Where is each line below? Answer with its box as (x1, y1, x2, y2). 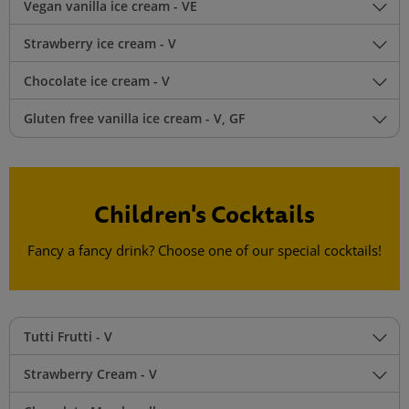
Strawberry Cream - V (24, 365, 157, 383)
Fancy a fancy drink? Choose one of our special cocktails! (27, 241, 382, 261)
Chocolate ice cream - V (24, 72, 170, 90)
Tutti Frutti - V (24, 328, 112, 346)
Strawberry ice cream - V (24, 35, 176, 53)
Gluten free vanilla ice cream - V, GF (24, 110, 245, 128)
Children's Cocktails (94, 196, 315, 233)
